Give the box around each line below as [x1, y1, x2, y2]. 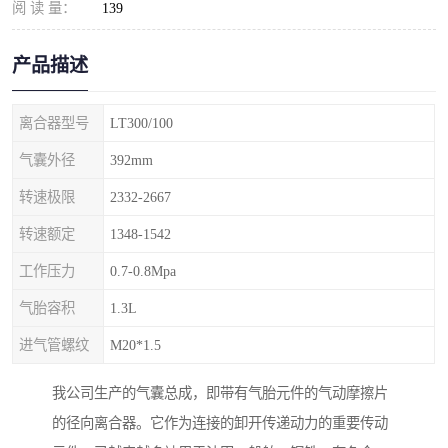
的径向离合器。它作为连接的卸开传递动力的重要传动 [52, 415, 388, 432]
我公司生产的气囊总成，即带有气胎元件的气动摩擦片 [52, 385, 388, 402]
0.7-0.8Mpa [110, 263, 176, 279]
